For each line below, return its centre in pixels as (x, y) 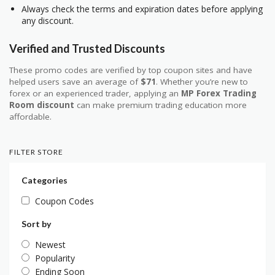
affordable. (30, 116)
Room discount (42, 105)
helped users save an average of (75, 81)
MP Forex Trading (219, 93)
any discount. (48, 20)
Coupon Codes (64, 201)
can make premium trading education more (161, 105)
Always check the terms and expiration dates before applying (142, 9)
